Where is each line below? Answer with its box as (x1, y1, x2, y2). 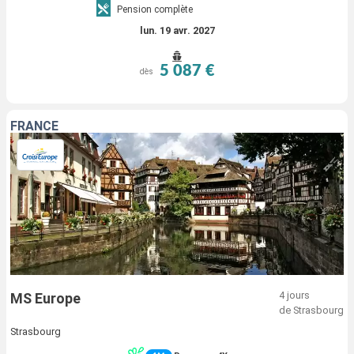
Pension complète (116, 3, 193, 15)
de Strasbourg (279, 304, 344, 317)
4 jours (279, 289, 310, 302)
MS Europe (10, 290, 81, 307)
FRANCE (10, 119, 58, 134)
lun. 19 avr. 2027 (139, 24, 215, 37)
